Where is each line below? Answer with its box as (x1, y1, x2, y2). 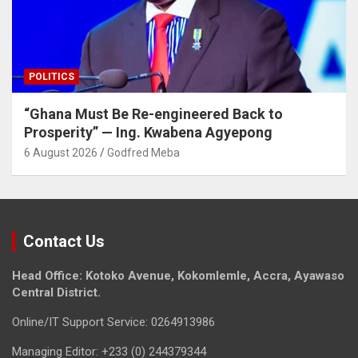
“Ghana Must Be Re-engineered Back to (24, 105, 283, 123)
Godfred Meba (107, 146, 180, 160)
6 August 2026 (24, 146, 97, 160)
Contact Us (23, 232, 105, 252)
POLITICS (29, 71, 74, 83)
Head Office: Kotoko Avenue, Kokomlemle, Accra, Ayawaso (12, 268, 344, 284)
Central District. (12, 285, 101, 300)
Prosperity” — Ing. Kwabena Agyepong (24, 124, 272, 141)
